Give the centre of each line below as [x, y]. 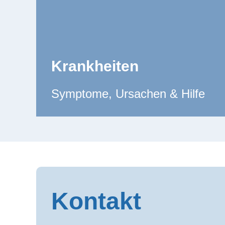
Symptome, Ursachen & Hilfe [128, 93]
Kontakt [96, 201]
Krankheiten [95, 66]
